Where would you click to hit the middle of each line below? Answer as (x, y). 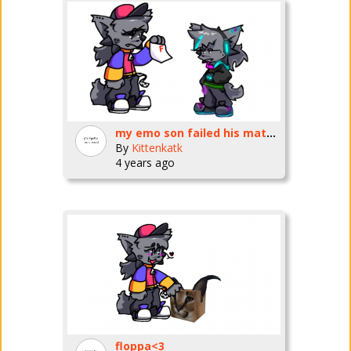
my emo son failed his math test (271, 133)
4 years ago (145, 163)
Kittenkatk (157, 148)
